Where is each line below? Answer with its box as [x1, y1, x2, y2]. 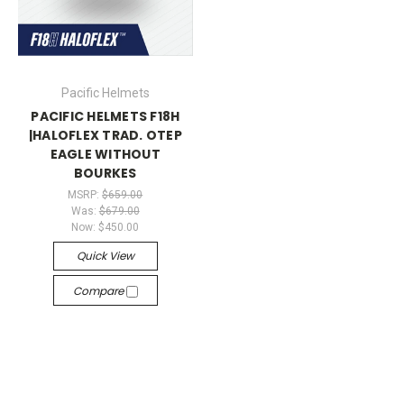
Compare [72, 283, 126, 298]
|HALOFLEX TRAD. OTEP [28, 126, 182, 145]
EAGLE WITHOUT [50, 145, 161, 164]
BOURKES [73, 164, 137, 183]
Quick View [76, 248, 134, 263]
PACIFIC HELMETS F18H [31, 107, 180, 126]
